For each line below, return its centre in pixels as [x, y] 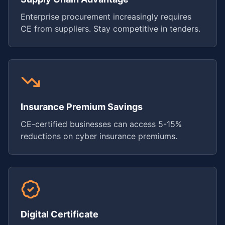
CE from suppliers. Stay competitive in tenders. [110, 29]
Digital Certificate [60, 214]
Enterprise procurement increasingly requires [106, 17]
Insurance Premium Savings [82, 107]
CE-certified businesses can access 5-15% [101, 124]
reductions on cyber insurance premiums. [99, 136]
